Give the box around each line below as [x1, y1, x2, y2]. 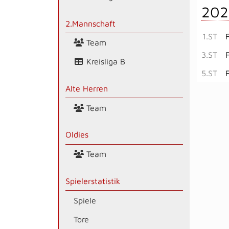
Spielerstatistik [65, 176, 120, 186]
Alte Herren [65, 83, 108, 93]
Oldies [65, 130, 88, 140]
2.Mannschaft [65, 18, 116, 28]
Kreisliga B [83, 57, 125, 66]
